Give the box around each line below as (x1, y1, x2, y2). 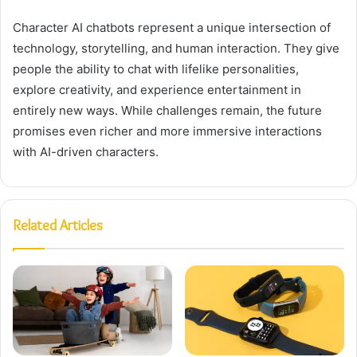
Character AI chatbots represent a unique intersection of (13, 20, 331, 36)
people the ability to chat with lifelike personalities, (13, 61, 299, 77)
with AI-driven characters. (13, 144, 159, 160)
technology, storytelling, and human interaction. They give (13, 41, 339, 57)
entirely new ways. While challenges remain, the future (13, 103, 322, 119)
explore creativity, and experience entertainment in (13, 82, 301, 98)
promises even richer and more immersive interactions (13, 124, 322, 139)
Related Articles (13, 217, 103, 235)
